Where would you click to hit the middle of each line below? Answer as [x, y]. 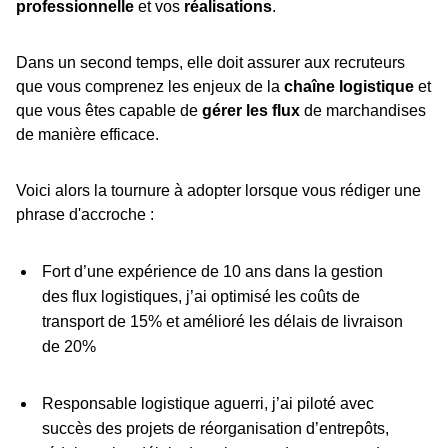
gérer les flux [251, 111]
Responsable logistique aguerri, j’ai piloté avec [207, 404]
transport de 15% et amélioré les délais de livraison [222, 322]
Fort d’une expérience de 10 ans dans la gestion [212, 272]
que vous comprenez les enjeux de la [150, 87]
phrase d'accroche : [85, 215]
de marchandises [363, 111]
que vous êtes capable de [109, 111]
